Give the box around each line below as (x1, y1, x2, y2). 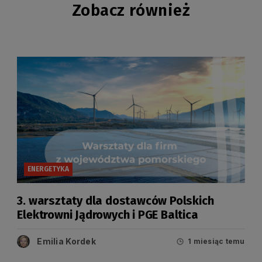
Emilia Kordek (37, 236, 96, 246)
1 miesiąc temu (188, 237, 245, 246)
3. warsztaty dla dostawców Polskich (17, 193, 214, 208)
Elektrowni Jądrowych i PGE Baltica (17, 207, 198, 222)
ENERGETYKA (27, 165, 70, 174)
